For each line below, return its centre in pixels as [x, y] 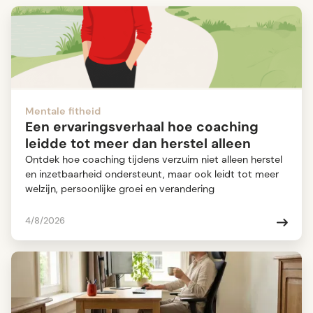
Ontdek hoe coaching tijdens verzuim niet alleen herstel [154, 160]
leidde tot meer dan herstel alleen [138, 144]
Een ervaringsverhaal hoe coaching [142, 127]
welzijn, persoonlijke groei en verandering [120, 189]
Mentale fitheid [63, 111]
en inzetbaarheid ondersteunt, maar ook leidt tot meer [152, 174]
